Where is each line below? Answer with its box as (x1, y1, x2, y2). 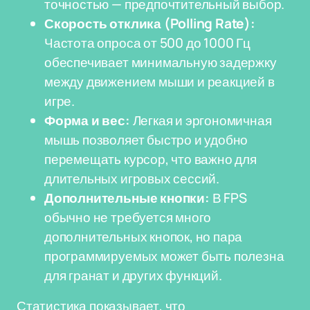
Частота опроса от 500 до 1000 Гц (44, 34, 250, 52)
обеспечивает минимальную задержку (44, 53, 277, 71)
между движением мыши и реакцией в (44, 73, 275, 91)
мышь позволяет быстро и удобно (44, 131, 248, 149)
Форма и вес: (44, 111, 130, 129)
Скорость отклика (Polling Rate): (44, 15, 255, 33)
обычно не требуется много (44, 208, 212, 226)
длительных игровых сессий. (44, 170, 220, 188)
